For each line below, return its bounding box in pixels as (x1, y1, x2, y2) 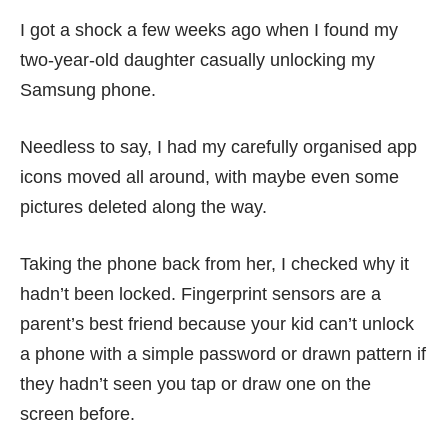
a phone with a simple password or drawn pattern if (20, 344, 426, 364)
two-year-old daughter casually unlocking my (20, 50, 375, 70)
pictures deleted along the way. (20, 197, 267, 217)
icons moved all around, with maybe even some (20, 167, 399, 187)
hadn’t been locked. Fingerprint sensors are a (20, 284, 381, 304)
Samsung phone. (20, 80, 156, 100)
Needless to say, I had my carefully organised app (20, 137, 417, 157)
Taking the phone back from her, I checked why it (20, 254, 409, 274)
